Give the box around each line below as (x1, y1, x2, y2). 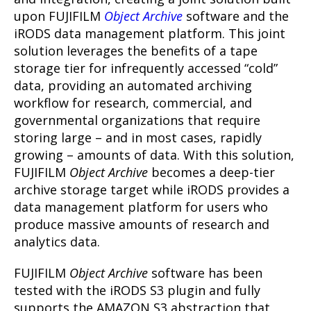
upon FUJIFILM (14, 7, 104, 24)
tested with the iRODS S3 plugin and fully (14, 281, 260, 299)
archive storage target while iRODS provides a (14, 180, 289, 198)
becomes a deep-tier (148, 163, 275, 180)
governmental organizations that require (14, 111, 260, 128)
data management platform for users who (14, 198, 268, 215)
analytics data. (14, 233, 100, 250)
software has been (148, 264, 262, 281)
